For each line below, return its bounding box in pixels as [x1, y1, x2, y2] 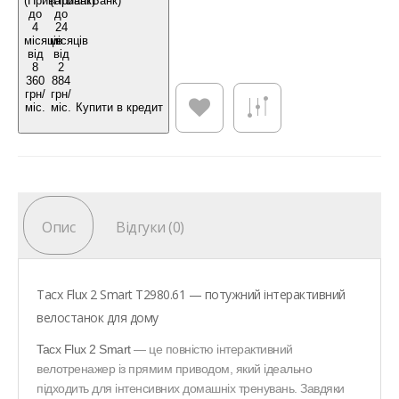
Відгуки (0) [116, 217, 184, 238]
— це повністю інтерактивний [130, 342, 293, 357]
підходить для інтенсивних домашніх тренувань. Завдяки [37, 381, 345, 396]
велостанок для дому [37, 309, 159, 327]
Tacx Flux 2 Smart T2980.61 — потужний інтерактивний [37, 286, 346, 304]
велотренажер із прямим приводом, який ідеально [37, 362, 312, 377]
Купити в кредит [76, 100, 163, 114]
